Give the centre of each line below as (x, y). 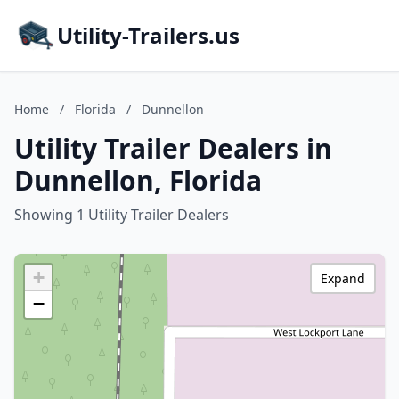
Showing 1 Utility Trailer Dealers (122, 215)
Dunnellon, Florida (138, 180)
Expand (343, 278)
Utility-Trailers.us (148, 35)
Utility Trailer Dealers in (173, 148)
